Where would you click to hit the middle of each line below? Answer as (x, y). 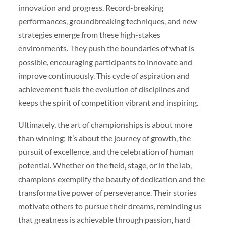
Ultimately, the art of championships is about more (105, 125)
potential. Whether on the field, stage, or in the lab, (105, 165)
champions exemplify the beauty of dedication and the (111, 179)
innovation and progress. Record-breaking (91, 8)
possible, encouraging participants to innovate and (105, 62)
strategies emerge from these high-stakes (89, 35)
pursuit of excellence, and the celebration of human (106, 152)
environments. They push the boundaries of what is (106, 48)
